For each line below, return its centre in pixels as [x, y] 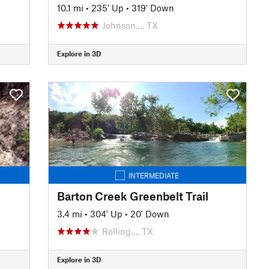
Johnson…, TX [130, 25]
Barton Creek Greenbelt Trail [132, 196]
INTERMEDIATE [154, 175]
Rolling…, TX [127, 231]
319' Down [153, 8]
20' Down [150, 213]
